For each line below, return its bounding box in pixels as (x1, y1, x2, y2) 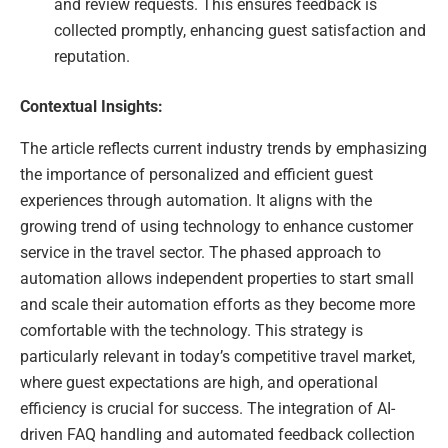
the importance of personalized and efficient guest (20, 165, 373, 185)
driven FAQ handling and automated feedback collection (20, 425, 415, 445)
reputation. (54, 47, 131, 67)
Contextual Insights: (20, 97, 163, 117)
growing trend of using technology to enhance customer (20, 217, 413, 237)
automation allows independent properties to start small (20, 269, 414, 289)
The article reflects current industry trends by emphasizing (20, 139, 427, 159)
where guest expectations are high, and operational (20, 373, 378, 393)
